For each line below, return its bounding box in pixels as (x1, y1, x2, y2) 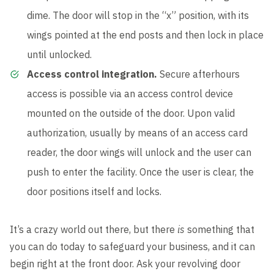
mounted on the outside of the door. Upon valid (27, 107, 235, 120)
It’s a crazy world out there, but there (10, 223, 177, 236)
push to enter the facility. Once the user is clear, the (27, 166, 254, 179)
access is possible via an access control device (27, 87, 233, 100)
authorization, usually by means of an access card (27, 127, 248, 139)
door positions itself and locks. (27, 185, 161, 198)
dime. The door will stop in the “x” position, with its (27, 9, 249, 22)
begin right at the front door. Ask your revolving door (10, 257, 240, 270)
